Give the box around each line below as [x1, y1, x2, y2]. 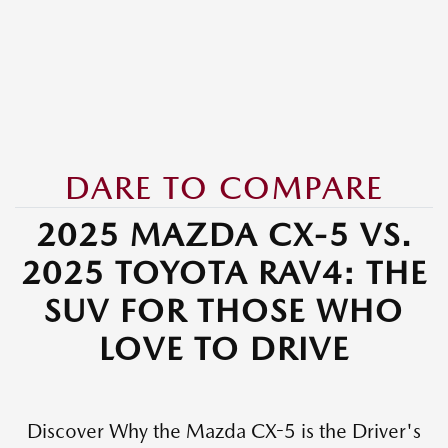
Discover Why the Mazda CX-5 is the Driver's [27, 419, 421, 443]
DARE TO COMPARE [64, 168, 384, 207]
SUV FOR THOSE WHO [44, 291, 404, 330]
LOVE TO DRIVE [98, 329, 350, 368]
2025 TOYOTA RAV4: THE [20, 253, 428, 292]
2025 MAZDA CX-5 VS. [35, 215, 413, 254]
